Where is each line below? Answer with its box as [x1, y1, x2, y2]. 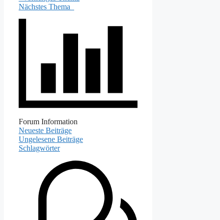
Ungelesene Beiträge [19, 135, 83, 143]
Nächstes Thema [19, 2, 74, 11]
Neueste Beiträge [19, 126, 72, 135]
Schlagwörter [19, 143, 60, 152]
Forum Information [19, 117, 78, 126]
